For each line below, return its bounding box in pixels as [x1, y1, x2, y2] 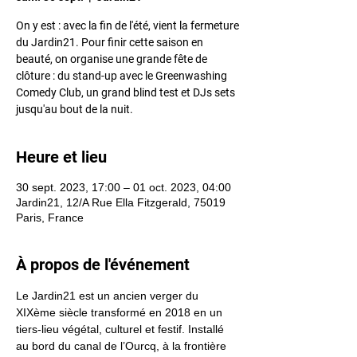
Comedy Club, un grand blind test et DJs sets [16, 86, 235, 99]
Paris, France [16, 211, 84, 224]
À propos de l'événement [16, 255, 190, 274]
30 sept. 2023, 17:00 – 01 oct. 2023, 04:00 [16, 181, 231, 194]
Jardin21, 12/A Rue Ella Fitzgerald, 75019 [16, 196, 226, 209]
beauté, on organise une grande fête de [16, 53, 207, 65]
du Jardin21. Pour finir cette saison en [16, 36, 203, 49]
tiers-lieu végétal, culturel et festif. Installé [16, 323, 227, 335]
